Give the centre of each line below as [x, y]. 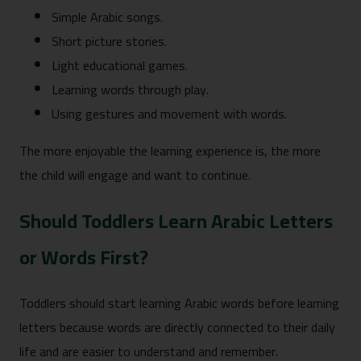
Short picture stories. [109, 41]
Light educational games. [120, 65]
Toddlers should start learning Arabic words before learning [179, 303]
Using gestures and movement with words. [169, 113]
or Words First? [86, 257]
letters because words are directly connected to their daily [177, 328]
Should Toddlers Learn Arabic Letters [176, 221]
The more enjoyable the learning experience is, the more [170, 150]
